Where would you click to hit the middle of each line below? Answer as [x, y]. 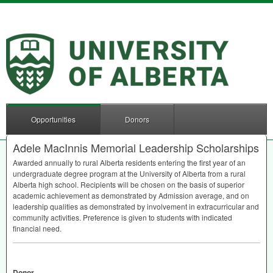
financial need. [37, 228]
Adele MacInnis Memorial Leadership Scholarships [136, 147]
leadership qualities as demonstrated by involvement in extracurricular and [136, 206]
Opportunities [53, 119]
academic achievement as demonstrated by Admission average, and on [131, 195]
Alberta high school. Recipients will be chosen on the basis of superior [129, 184]
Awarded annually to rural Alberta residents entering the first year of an [129, 162]
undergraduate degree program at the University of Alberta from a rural [129, 173]
